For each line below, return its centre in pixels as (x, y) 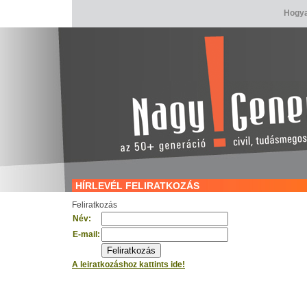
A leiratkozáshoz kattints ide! (128, 265)
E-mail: (86, 234)
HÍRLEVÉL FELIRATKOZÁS (137, 186)
